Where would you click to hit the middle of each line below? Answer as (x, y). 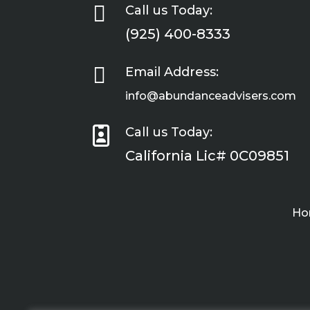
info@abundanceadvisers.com (211, 95)
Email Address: (172, 72)
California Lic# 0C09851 (208, 156)
